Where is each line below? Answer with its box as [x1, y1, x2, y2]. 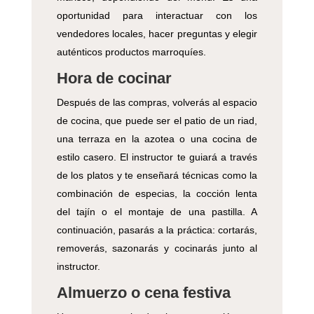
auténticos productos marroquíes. [56, 46, 206, 58]
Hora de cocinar [56, 69, 172, 88]
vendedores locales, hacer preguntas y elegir [56, 28, 258, 40]
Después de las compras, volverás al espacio [56, 97, 258, 109]
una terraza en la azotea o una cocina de [56, 133, 258, 145]
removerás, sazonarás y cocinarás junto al [56, 243, 258, 254]
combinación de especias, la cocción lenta [56, 188, 258, 200]
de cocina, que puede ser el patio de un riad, [56, 115, 258, 127]
